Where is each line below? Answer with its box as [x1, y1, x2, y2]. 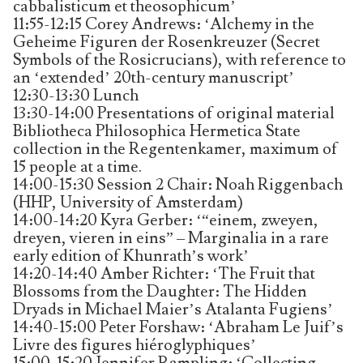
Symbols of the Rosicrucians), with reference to [13, 49, 346, 70]
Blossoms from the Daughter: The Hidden [13, 280, 307, 302]
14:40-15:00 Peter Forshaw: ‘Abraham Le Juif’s [13, 316, 344, 338]
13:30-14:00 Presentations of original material [13, 102, 335, 124]
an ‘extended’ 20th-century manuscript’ [13, 66, 294, 88]
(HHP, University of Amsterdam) [13, 191, 243, 213]
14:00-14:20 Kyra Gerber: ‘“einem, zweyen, [13, 209, 318, 231]
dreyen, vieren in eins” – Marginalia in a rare [13, 227, 329, 249]
